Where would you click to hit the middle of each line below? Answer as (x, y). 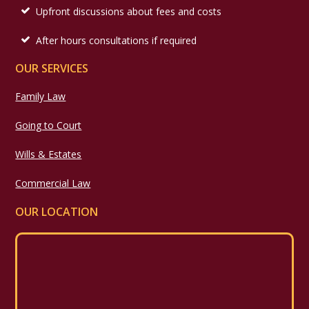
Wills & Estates (49, 154)
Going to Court (49, 126)
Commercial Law (53, 183)
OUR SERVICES (52, 69)
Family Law (41, 97)
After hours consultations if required (117, 41)
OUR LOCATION (57, 211)
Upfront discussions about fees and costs (129, 12)
